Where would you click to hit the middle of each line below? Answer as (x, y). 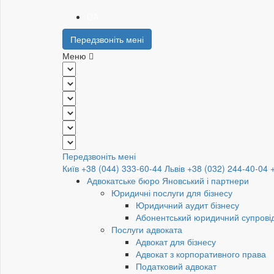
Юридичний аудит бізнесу (187, 205)
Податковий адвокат (176, 266)
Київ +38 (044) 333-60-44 (112, 168)
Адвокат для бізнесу (176, 242)
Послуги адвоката (147, 230)
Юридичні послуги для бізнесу (172, 193)
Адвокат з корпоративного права (201, 254)
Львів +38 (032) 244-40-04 (216, 168)
